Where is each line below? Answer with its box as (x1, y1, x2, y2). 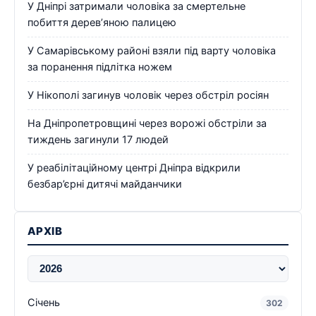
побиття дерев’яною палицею (28, 16, 176, 29)
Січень (28, 296, 60, 309)
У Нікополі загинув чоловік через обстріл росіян (28, 88, 269, 102)
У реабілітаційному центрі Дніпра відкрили (28, 161, 241, 174)
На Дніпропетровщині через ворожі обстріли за (28, 116, 267, 130)
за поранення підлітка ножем (28, 60, 172, 73)
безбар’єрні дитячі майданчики (28, 177, 182, 190)
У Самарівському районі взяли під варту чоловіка (28, 44, 276, 57)
